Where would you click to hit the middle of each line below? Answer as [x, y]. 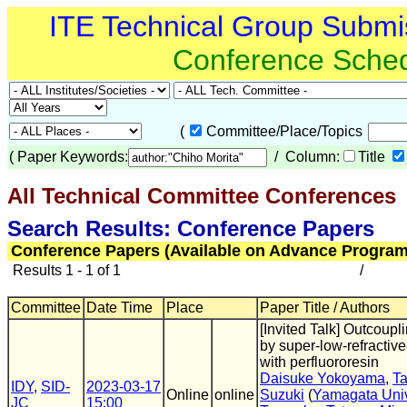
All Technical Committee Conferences [202, 196]
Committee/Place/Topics [286, 131]
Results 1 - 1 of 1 [65, 270]
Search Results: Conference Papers [191, 228]
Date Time [119, 308]
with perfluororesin [319, 362]
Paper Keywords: [73, 157]
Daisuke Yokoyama [323, 378]
